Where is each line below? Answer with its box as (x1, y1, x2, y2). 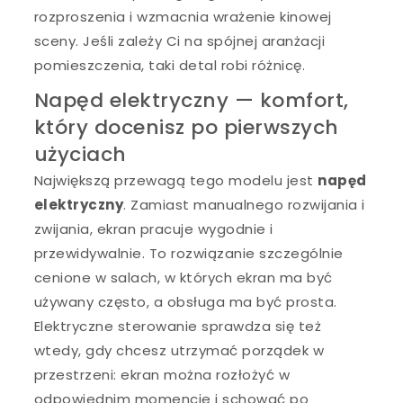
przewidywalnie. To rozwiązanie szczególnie (33, 243, 344, 263)
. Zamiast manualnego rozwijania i (123, 194, 365, 214)
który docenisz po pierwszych (33, 112, 339, 141)
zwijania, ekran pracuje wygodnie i (33, 219, 273, 238)
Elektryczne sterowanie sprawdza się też (33, 316, 322, 336)
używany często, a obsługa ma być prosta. (33, 291, 337, 311)
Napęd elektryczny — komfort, (33, 85, 349, 114)
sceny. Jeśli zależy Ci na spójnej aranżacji (33, 31, 326, 50)
